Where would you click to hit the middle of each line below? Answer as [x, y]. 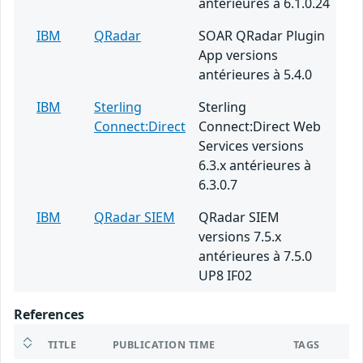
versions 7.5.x [240, 237]
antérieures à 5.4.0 [255, 75]
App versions [238, 56]
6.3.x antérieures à [255, 166]
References [49, 315]
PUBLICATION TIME [164, 345]
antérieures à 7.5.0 [255, 256]
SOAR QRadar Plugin [262, 36]
